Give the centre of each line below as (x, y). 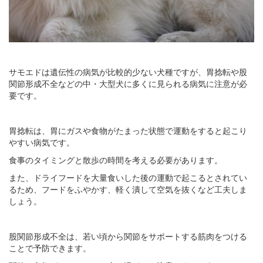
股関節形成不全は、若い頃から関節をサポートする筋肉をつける (128, 236)
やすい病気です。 (42, 142)
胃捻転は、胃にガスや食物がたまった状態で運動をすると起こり (128, 131)
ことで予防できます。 (50, 248)
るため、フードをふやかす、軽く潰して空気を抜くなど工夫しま (128, 189)
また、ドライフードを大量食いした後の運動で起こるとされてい (128, 178)
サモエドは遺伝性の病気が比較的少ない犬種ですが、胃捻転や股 (128, 72)
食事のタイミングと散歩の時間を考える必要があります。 (116, 160)
